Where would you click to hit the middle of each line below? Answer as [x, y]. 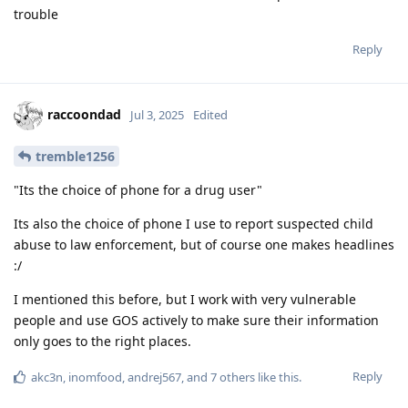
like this [277, 377]
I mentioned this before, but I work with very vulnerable [185, 300]
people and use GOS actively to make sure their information [196, 321]
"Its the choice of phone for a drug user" [138, 190]
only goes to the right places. [102, 342]
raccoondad [84, 115]
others [236, 377]
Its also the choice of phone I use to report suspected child [194, 224]
